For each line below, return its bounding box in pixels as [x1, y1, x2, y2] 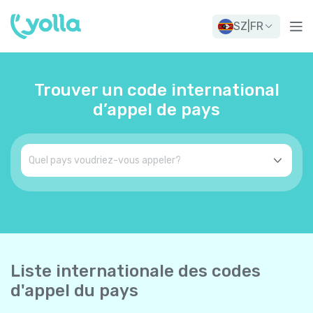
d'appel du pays [10, 281, 138, 300]
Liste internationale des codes [10, 261, 261, 281]
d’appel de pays [93, 100, 220, 119]
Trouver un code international [34, 80, 279, 100]
